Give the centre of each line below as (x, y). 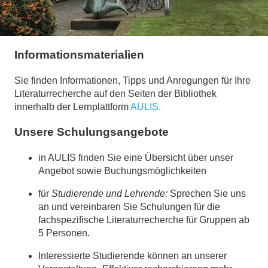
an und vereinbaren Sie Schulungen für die (129, 207)
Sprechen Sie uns (207, 194)
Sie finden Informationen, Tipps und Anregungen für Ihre (133, 80)
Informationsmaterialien (79, 54)
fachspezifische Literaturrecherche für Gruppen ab (144, 220)
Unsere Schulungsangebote (92, 132)
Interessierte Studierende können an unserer (133, 256)
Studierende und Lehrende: (109, 194)
